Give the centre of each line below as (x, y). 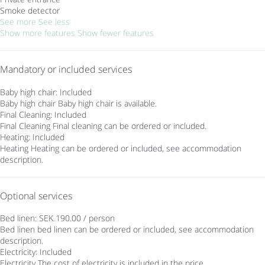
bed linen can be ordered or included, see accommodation (146, 230)
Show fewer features (116, 33)
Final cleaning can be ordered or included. (130, 125)
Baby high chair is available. (107, 103)
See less (54, 22)
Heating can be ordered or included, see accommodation (136, 148)
